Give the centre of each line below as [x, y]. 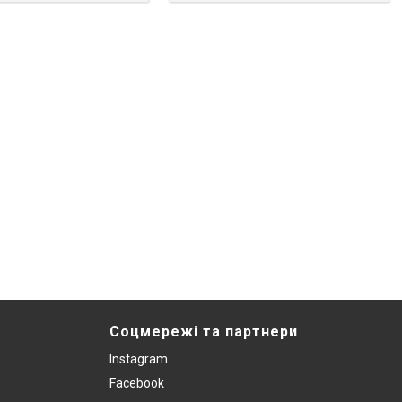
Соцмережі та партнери [204, 331]
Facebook [137, 383]
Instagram [139, 358]
